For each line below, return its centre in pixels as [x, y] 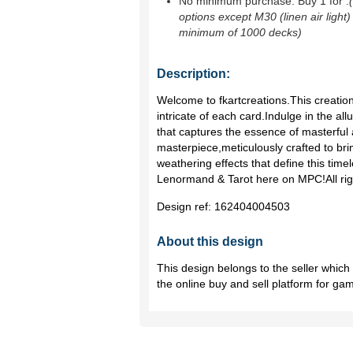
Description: [193, 74]
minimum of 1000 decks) [240, 32]
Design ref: [186, 206]
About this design [210, 242]
